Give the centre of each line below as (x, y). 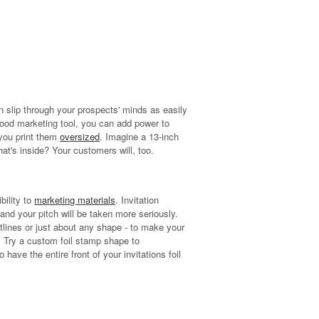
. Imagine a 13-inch (140, 136)
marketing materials (75, 200)
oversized (80, 136)
